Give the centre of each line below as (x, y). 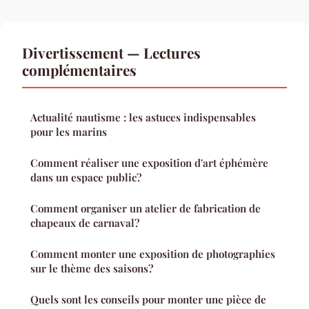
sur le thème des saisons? (92, 268)
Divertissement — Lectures (111, 52)
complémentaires (79, 69)
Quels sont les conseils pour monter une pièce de (148, 299)
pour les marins (69, 131)
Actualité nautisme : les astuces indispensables (143, 117)
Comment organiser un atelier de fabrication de (146, 208)
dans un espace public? (86, 177)
